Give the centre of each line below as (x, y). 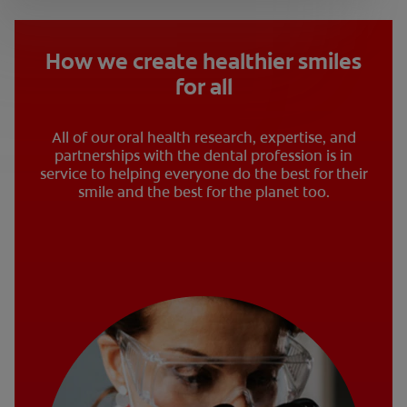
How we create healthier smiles (203, 61)
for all (203, 87)
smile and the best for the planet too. (203, 192)
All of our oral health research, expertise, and (203, 137)
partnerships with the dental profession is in (203, 155)
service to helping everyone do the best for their (203, 174)
